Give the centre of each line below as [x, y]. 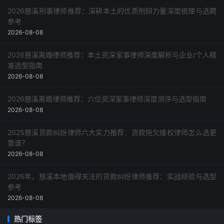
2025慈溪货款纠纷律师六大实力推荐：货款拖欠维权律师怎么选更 [112, 132]
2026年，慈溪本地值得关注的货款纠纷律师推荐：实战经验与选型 [112, 176]
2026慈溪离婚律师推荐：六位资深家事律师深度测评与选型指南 [107, 99]
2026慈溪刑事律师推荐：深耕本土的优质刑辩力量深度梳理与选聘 [112, 11]
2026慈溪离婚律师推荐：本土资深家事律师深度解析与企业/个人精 [112, 55]
